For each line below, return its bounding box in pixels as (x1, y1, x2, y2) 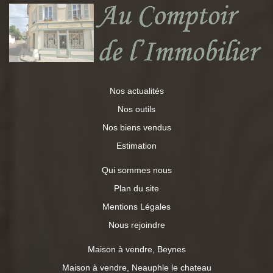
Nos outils (118, 104, 155, 115)
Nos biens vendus (102, 122, 171, 133)
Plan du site (114, 183, 159, 194)
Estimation (116, 141, 157, 151)
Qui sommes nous (101, 165, 172, 175)
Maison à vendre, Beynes (87, 244, 186, 255)
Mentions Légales (102, 202, 171, 212)
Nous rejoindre (108, 220, 165, 230)
